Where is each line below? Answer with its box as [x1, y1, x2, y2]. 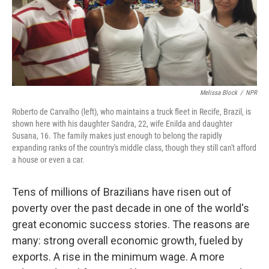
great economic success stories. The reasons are [12, 218, 250, 231]
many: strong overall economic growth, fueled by [12, 234, 243, 247]
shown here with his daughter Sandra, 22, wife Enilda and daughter [12, 119, 232, 129]
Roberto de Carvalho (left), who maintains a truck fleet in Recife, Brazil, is [12, 107, 251, 117]
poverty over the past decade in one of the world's [12, 202, 249, 215]
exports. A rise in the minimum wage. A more [12, 250, 225, 264]
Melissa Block [200, 89, 237, 97]
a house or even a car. [12, 155, 85, 165]
